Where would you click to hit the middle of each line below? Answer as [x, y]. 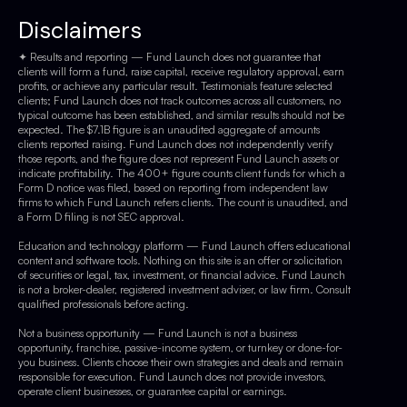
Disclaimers [80, 31]
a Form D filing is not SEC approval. [101, 217]
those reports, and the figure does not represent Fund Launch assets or [179, 159]
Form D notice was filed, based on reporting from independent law [173, 188]
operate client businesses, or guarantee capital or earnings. [153, 392]
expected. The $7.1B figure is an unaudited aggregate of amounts [169, 130]
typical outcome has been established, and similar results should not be [181, 115]
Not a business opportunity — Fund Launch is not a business [158, 333]
